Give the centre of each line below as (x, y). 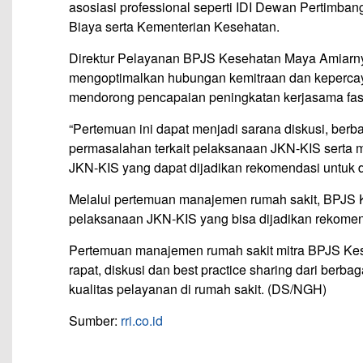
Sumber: (95, 321)
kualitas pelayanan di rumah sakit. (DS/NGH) (198, 289)
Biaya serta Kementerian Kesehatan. (177, 27)
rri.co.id (142, 321)
